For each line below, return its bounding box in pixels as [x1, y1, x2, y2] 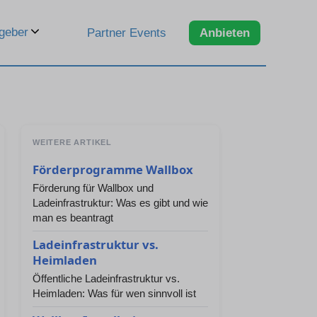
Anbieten [200, 25, 250, 40]
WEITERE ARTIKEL [33, 138, 112, 146]
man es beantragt [33, 212, 113, 224]
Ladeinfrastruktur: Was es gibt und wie [33, 197, 208, 209]
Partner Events [87, 25, 166, 40]
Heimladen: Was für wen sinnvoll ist [33, 287, 196, 299]
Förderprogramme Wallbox [33, 161, 193, 178]
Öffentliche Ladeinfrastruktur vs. [33, 272, 180, 284]
